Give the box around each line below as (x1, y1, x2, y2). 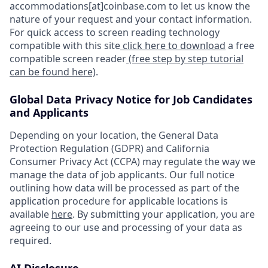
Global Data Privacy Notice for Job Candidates (10, 92, 252, 106)
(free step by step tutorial (126, 52, 243, 65)
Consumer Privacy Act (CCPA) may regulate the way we (10, 155, 255, 168)
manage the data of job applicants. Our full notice (10, 168, 234, 181)
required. (10, 234, 51, 247)
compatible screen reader (10, 52, 126, 65)
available (10, 208, 51, 221)
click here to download (120, 39, 226, 52)
